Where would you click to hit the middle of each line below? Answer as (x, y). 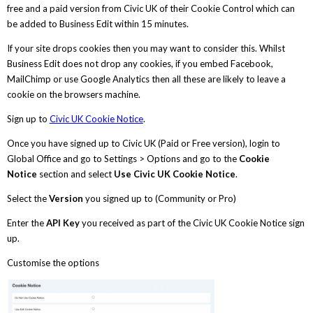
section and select (75, 174)
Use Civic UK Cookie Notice (174, 174)
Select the (28, 199)
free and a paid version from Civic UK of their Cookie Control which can (151, 9)
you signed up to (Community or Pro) (159, 199)
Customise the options (53, 263)
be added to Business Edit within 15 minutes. (99, 24)
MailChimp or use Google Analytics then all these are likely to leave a (146, 79)
